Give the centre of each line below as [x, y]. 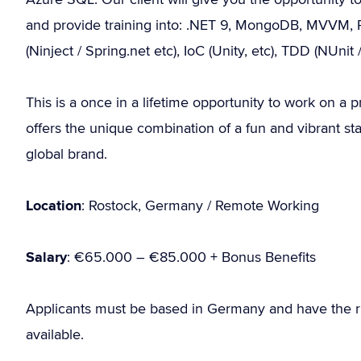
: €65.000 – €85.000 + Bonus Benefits [191, 257]
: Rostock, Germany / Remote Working [200, 205]
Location [54, 205]
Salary [46, 257]
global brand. [66, 154]
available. [55, 334]
